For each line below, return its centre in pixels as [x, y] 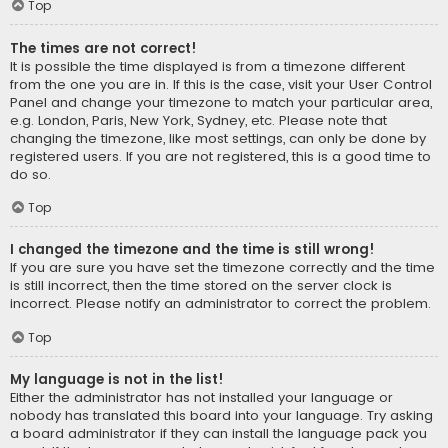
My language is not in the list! [117, 380]
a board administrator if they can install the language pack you [218, 434]
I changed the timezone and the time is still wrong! [192, 250]
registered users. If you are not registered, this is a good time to [220, 156]
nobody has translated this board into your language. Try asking [221, 416]
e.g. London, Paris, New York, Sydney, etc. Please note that [198, 120]
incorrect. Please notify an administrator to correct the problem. [220, 304]
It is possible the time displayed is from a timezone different [207, 66]
